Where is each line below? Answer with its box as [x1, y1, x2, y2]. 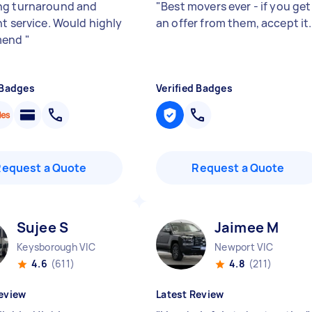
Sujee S [17, 218, 69, 237]
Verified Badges [156, 81, 233, 95]
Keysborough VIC [17, 240, 95, 253]
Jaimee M [214, 218, 279, 237]
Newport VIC [214, 240, 273, 253]
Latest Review [156, 288, 224, 301]
